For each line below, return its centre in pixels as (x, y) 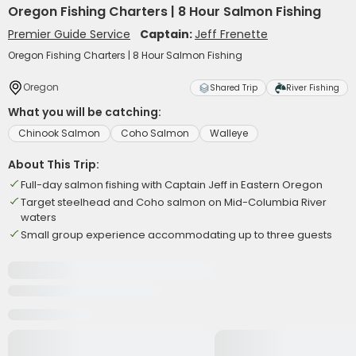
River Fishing (313, 88)
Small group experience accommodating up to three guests (176, 235)
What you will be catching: (85, 112)
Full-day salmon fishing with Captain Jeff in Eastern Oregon (172, 185)
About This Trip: (54, 164)
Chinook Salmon (59, 133)
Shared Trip (234, 88)
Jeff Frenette (231, 34)
